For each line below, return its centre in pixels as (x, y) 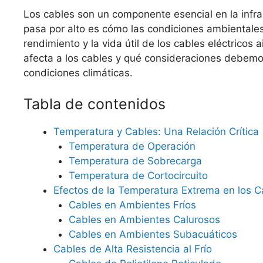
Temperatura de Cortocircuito (138, 176)
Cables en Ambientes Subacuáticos (153, 234)
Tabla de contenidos (95, 104)
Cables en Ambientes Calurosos (144, 220)
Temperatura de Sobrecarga (135, 161)
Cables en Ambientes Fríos (132, 205)
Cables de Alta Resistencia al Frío (133, 249)
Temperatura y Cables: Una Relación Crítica (156, 131)
